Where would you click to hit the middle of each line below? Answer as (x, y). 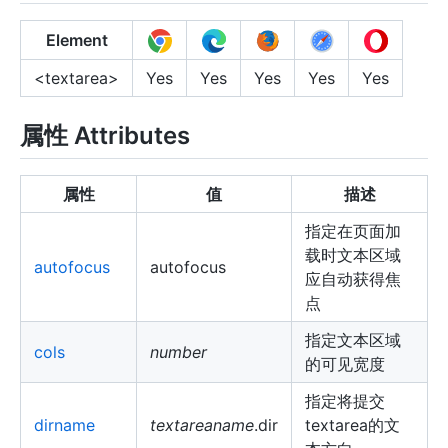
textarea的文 (352, 425)
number (178, 352)
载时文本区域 (353, 255)
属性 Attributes (105, 136)
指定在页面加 (353, 231)
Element (76, 40)
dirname (64, 425)
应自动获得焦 (353, 279)
